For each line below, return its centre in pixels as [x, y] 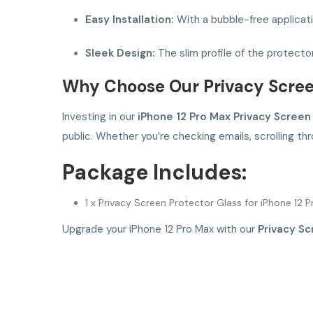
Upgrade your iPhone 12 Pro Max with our [160, 230]
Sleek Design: [120, 53]
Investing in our [100, 117]
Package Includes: [154, 173]
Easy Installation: [129, 20]
